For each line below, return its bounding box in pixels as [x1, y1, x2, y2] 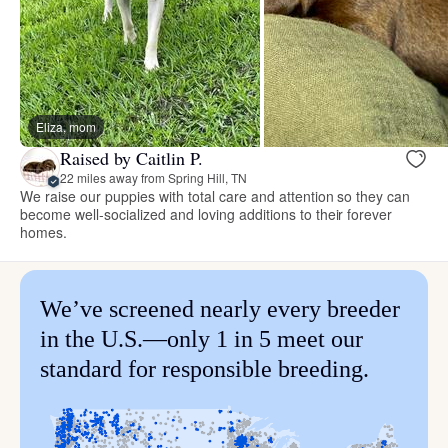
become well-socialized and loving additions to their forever [20, 203, 393, 224]
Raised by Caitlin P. [60, 146, 203, 171]
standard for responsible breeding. [40, 355, 369, 382]
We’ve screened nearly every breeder [40, 295, 400, 322]
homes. [20, 221, 67, 242]
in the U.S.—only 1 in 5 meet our [40, 325, 363, 352]
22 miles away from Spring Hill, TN [60, 169, 247, 187]
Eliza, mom [36, 117, 96, 135]
